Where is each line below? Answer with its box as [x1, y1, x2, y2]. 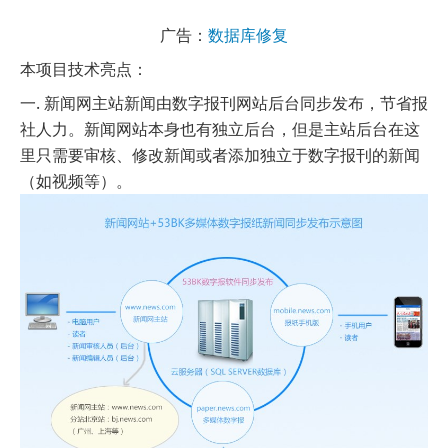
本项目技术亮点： [20, 57, 152, 80]
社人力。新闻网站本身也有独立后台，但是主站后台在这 [20, 117, 420, 140]
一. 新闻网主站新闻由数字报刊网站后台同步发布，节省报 [20, 91, 428, 114]
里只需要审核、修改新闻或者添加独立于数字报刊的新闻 [20, 143, 420, 166]
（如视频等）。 [20, 169, 132, 192]
